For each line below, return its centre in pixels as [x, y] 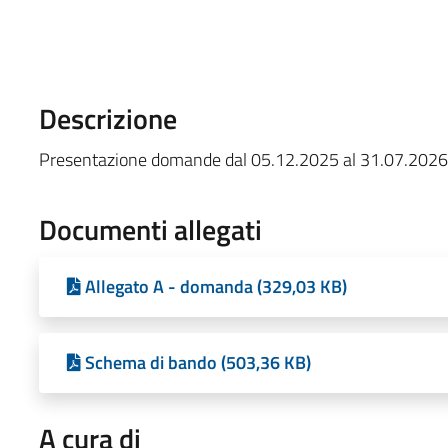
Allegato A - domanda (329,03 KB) [215, 286]
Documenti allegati [150, 229]
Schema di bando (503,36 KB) [197, 362]
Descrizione [107, 118]
